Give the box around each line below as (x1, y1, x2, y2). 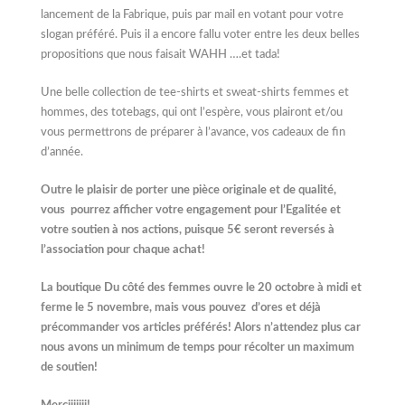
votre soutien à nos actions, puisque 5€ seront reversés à (41, 223, 334, 236)
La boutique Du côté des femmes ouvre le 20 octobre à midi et (41, 281, 362, 294)
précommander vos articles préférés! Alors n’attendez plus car (41, 321, 361, 334)
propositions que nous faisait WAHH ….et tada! (41, 48, 280, 61)
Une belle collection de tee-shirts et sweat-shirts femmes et (41, 86, 349, 99)
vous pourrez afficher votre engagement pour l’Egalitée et (41, 203, 341, 216)
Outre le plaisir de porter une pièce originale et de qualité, (41, 184, 336, 196)
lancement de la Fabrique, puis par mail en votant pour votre (41, 8, 344, 21)
